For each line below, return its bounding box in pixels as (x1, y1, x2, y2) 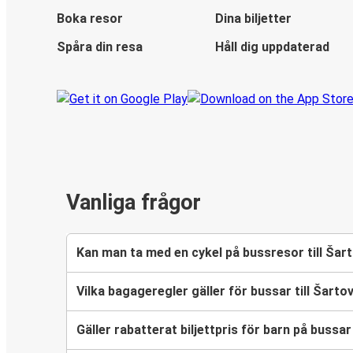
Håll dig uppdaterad (214, 39, 329, 55)
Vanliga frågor (66, 190, 201, 216)
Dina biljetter (214, 11, 292, 27)
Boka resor (57, 11, 123, 27)
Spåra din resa (57, 39, 143, 55)
